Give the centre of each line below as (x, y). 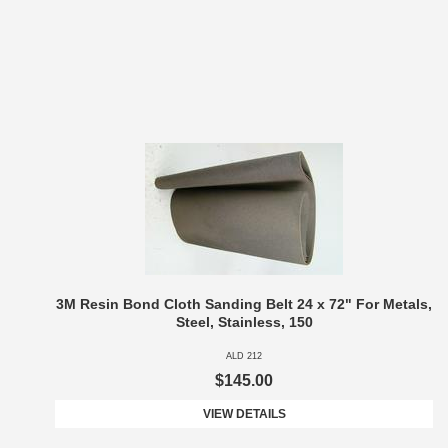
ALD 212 (244, 356)
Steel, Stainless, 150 (244, 322)
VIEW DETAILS (244, 414)
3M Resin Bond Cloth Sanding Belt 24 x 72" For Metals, (244, 304)
